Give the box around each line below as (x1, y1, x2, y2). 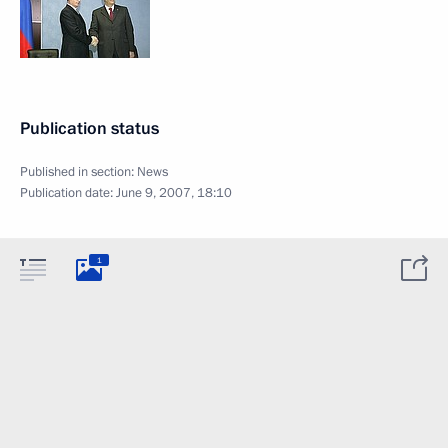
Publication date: (20, 184, 116, 202)
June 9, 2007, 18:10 (116, 184, 232, 202)
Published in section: (20, 163, 137, 181)
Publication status (20, 117, 159, 140)
